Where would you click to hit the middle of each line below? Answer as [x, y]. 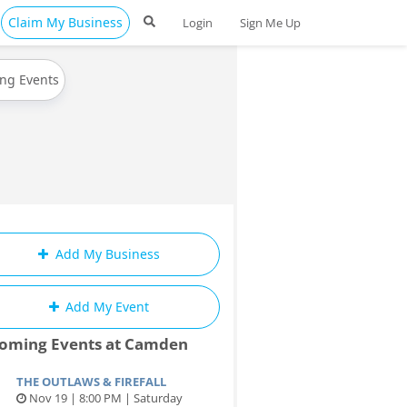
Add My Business [105, 254]
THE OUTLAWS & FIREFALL [91, 382]
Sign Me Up [270, 23]
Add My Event [105, 307]
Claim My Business [65, 22]
